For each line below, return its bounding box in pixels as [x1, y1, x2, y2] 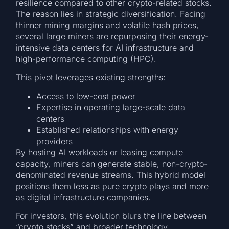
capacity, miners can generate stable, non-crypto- [16, 158, 208, 169]
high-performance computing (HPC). [16, 54, 157, 64]
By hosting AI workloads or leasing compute [16, 147, 184, 157]
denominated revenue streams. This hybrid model [16, 169, 206, 180]
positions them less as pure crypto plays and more [16, 180, 209, 191]
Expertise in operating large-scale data [36, 102, 186, 112]
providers [36, 135, 73, 146]
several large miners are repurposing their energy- [16, 31, 209, 42]
